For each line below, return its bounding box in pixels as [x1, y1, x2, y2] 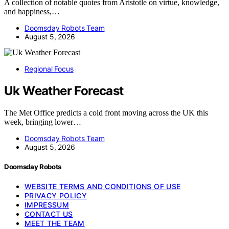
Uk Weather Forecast [4, 83, 124, 98]
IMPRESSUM [25, 200, 70, 210]
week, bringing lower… [4, 117, 81, 126]
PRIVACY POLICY [25, 191, 87, 200]
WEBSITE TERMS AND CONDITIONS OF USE [25, 182, 181, 191]
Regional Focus [25, 64, 74, 74]
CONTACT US [25, 210, 73, 219]
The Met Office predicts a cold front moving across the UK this [4, 108, 208, 117]
